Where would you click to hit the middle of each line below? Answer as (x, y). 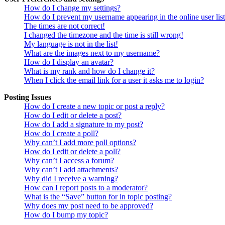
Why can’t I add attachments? (71, 169)
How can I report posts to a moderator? (86, 187)
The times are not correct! (65, 26)
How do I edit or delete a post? (73, 115)
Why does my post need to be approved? (89, 205)
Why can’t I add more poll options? (80, 142)
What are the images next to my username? (92, 53)
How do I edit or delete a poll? (72, 151)
